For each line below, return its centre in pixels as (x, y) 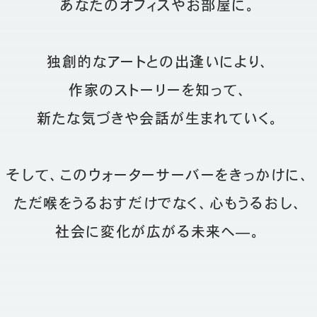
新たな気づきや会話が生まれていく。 (158, 118)
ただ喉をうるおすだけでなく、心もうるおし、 (158, 203)
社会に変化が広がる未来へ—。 (158, 231)
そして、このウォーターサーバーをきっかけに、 (158, 174)
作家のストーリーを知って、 (158, 90)
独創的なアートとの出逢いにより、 (158, 61)
